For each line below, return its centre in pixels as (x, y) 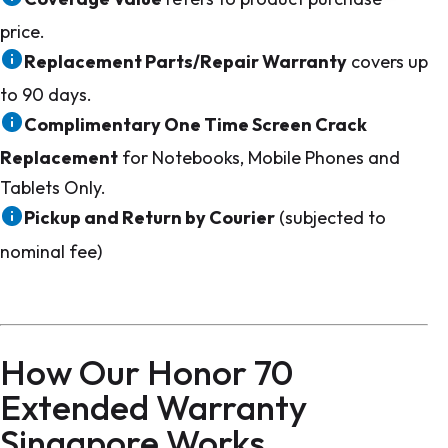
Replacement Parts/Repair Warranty (185, 62)
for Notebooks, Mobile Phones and (259, 158)
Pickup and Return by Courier (149, 218)
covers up (387, 62)
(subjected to (330, 218)
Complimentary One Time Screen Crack (195, 125)
